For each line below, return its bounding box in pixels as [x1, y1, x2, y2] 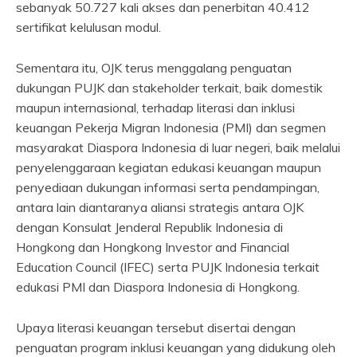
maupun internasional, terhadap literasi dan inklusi [16, 100, 295, 116]
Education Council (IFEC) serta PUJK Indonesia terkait [16, 259, 320, 276]
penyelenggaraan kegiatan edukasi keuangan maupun [16, 159, 321, 176]
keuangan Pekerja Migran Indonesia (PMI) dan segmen [16, 120, 326, 136]
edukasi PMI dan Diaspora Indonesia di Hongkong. [16, 279, 300, 296]
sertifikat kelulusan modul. [16, 19, 161, 36]
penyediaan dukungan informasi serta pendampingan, [16, 179, 320, 196]
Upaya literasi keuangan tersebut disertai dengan [16, 320, 296, 336]
